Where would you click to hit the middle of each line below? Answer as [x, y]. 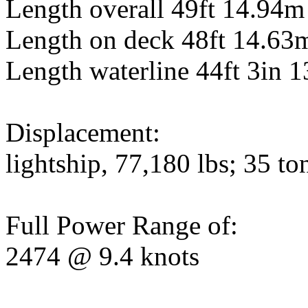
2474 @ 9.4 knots [102, 256]
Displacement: [83, 133]
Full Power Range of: [122, 225]
